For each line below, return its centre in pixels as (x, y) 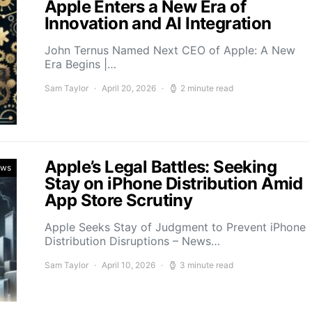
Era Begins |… (80, 64)
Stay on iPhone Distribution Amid (174, 184)
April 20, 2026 (129, 88)
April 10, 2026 (128, 265)
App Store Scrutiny (119, 200)
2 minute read (207, 88)
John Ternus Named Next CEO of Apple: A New (170, 50)
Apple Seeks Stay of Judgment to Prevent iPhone (175, 227)
